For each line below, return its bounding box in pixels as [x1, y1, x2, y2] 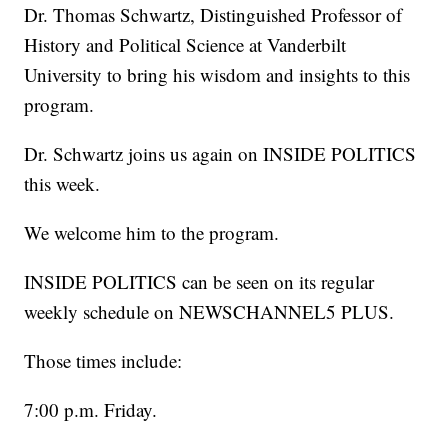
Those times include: [24, 348, 183, 374]
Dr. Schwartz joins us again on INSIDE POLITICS [24, 141, 417, 167]
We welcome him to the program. [24, 220, 280, 246]
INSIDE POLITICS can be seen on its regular [24, 269, 375, 295]
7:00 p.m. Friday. [24, 397, 158, 423]
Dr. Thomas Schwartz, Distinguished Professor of [24, 2, 403, 28]
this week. [24, 171, 101, 197]
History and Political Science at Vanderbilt [24, 32, 347, 58]
